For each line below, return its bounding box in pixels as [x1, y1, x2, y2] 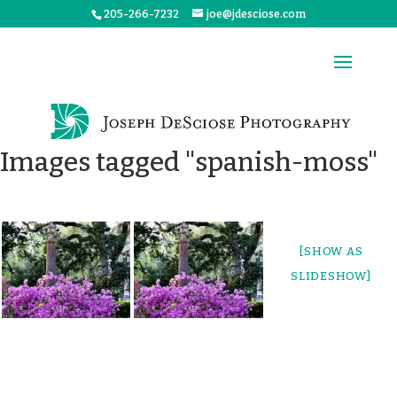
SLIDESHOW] [291, 269, 371, 283]
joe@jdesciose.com [206, 8, 306, 20]
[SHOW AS [299, 245, 363, 258]
